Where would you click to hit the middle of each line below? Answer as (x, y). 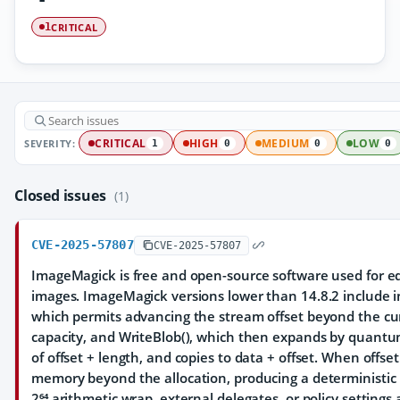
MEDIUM (286, 143)
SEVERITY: (50, 143)
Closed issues (62, 196)
